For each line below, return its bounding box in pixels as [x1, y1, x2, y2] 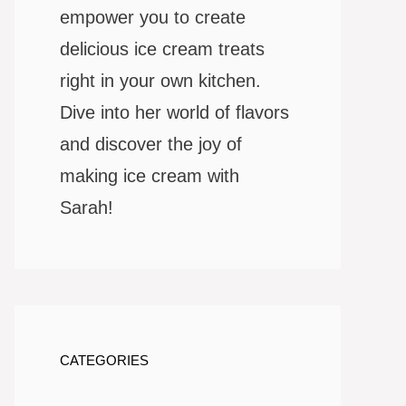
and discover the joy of [60, 134, 242, 155]
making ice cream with [60, 166, 239, 187]
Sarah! [60, 198, 113, 218]
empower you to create [60, 7, 246, 28]
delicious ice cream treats [60, 39, 265, 60]
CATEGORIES [60, 353, 149, 369]
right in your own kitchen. [60, 71, 261, 92]
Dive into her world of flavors [60, 102, 289, 123]
